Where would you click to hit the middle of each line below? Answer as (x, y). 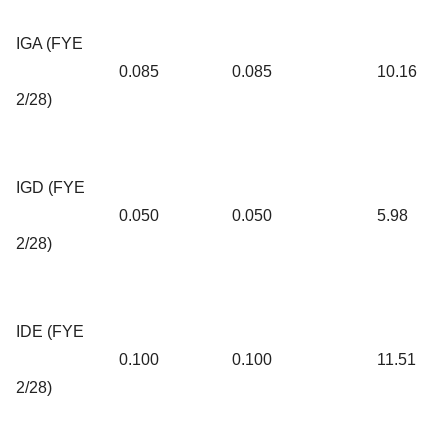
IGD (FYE (50, 187)
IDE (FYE (50, 331)
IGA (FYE (49, 43)
